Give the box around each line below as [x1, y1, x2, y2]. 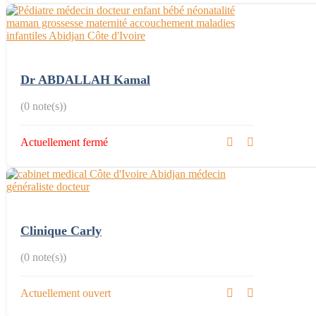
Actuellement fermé [20, 135, 108, 148]
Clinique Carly [20, 223, 102, 238]
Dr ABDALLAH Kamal [20, 72, 150, 87]
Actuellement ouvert [20, 286, 111, 299]
